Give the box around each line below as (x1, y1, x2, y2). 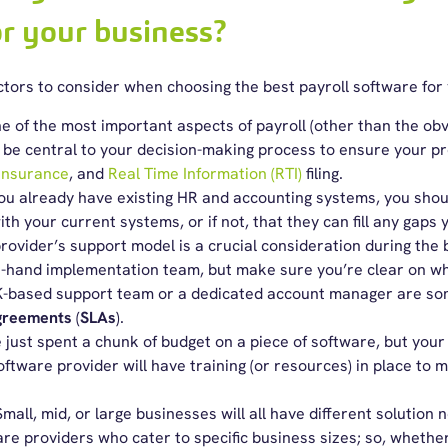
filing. (301, 163, 343, 184)
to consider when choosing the (33, 76, 263, 97)
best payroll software (262, 76, 418, 97)
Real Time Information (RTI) (107, 163, 302, 184)
